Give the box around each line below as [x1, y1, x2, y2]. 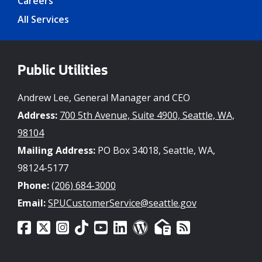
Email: [18, 196, 46, 209]
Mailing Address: [18, 143, 95, 157]
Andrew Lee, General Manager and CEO [18, 91, 190, 104]
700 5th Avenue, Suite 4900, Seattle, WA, [60, 108, 235, 122]
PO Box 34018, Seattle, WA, [95, 143, 215, 157]
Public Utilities [18, 64, 108, 80]
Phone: [18, 178, 49, 192]
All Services [18, 12, 69, 26]
